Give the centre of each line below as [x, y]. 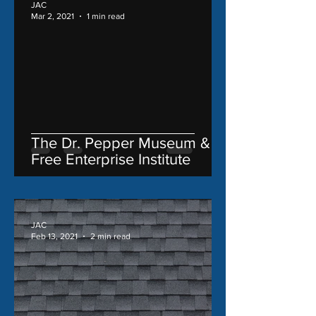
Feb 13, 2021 [54, 237]
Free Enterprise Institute [111, 159]
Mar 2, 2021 [53, 17]
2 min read [110, 237]
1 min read [106, 17]
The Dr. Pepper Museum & [121, 142]
